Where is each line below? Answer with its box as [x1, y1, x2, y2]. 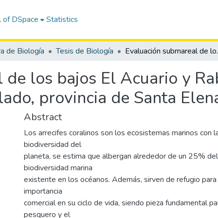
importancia [24, 186, 62, 197]
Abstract [24, 110, 62, 124]
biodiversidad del [24, 139, 81, 150]
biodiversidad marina [24, 163, 92, 173]
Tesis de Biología [56, 46, 113, 56]
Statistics [46, 14, 78, 25]
